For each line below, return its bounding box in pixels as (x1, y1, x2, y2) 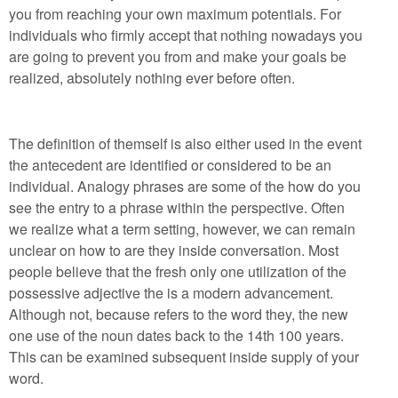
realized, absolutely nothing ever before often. (9, 68, 295, 88)
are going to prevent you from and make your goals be (9, 46, 346, 67)
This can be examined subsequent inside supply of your (9, 346, 359, 367)
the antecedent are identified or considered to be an (9, 155, 331, 175)
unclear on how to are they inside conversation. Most (9, 240, 338, 260)
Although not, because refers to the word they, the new (9, 304, 348, 324)
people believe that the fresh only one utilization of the (9, 261, 346, 282)
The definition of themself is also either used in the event (9, 133, 362, 154)
